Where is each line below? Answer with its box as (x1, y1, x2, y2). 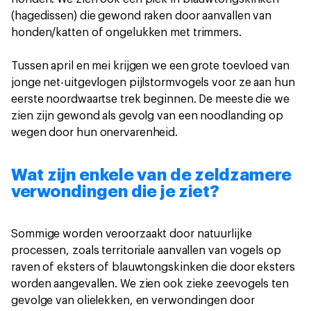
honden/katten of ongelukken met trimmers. (11, 27, 242, 38)
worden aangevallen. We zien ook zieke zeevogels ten (11, 278, 289, 289)
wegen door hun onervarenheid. (11, 127, 178, 138)
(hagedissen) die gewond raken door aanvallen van (11, 10, 272, 22)
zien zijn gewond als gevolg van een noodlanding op (11, 110, 283, 121)
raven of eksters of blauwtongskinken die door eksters (11, 262, 295, 273)
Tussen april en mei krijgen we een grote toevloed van (11, 60, 289, 72)
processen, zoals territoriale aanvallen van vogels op (11, 245, 281, 256)
